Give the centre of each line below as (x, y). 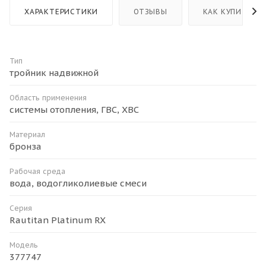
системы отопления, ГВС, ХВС (74, 109)
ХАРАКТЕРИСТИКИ (61, 11)
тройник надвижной (54, 72)
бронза (26, 146)
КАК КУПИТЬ (227, 11)
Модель (24, 245)
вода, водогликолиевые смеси (78, 183)
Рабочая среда (37, 171)
